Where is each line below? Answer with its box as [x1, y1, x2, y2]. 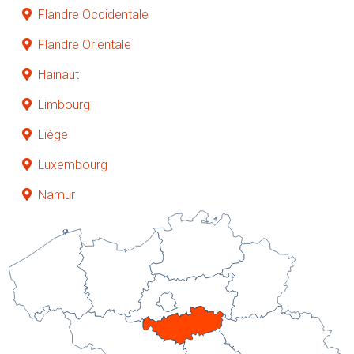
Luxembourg [38, 156, 107, 172]
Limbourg [38, 96, 90, 112]
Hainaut [38, 66, 79, 82]
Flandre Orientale [38, 36, 131, 52]
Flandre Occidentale [38, 6, 149, 22]
